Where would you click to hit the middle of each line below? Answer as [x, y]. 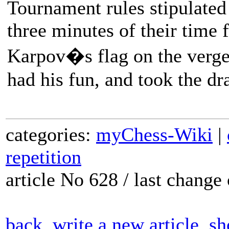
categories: [51, 134]
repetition [43, 157]
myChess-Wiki [154, 134]
